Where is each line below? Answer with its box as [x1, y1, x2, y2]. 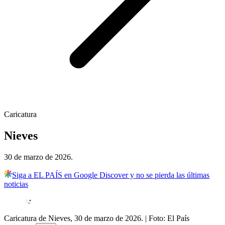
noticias [4, 180, 28, 189]
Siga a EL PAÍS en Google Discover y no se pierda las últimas [12, 171, 209, 180]
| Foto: [145, 214, 167, 223]
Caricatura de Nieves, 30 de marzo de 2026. [4, 214, 143, 223]
